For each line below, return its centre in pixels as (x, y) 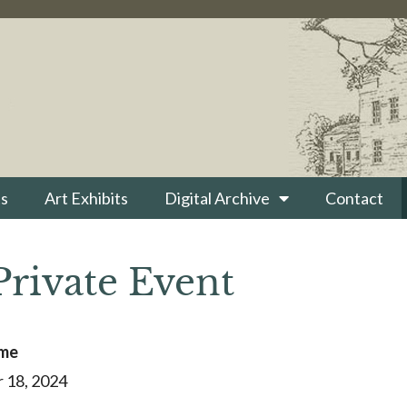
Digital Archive (217, 198)
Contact (354, 198)
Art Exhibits (86, 198)
